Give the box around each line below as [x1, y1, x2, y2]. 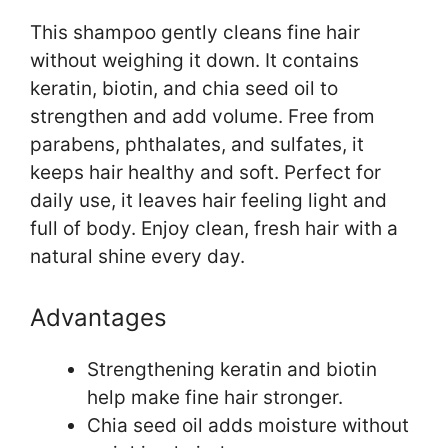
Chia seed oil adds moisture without [87, 413, 409, 437]
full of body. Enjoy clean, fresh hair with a [30, 217, 398, 241]
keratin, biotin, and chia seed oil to [30, 77, 338, 101]
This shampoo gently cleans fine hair [30, 21, 360, 45]
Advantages [30, 302, 167, 332]
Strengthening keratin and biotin [87, 357, 377, 381]
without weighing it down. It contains [30, 49, 359, 73]
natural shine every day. [30, 245, 245, 269]
